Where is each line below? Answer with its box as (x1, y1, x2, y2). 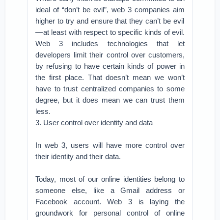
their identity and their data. (35, 152, 121, 161)
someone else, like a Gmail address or (35, 186, 185, 194)
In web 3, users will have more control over (35, 141, 185, 149)
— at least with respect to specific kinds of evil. (35, 28, 185, 36)
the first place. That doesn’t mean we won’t (35, 73, 185, 82)
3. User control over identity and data (35, 118, 153, 127)
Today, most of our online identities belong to (35, 175, 185, 183)
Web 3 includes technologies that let (35, 39, 185, 48)
